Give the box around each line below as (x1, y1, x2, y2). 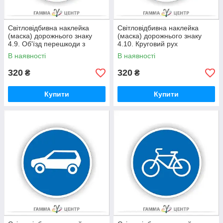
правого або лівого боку (8, 48, 86, 56)
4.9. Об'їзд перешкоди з (8, 40, 85, 48)
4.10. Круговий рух (117, 40, 178, 48)
